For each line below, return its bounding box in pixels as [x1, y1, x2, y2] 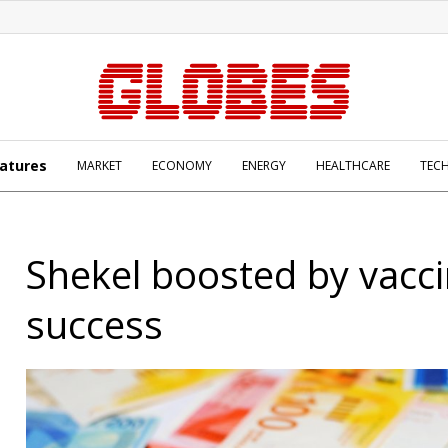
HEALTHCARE [316, 157, 390, 174]
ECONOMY [152, 157, 212, 174]
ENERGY [242, 157, 286, 174]
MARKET [77, 157, 122, 174]
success [26, 298, 163, 350]
